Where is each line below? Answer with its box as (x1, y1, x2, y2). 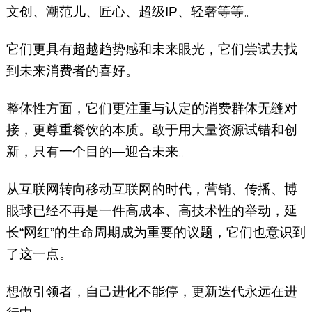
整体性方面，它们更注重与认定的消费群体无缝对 (6, 101, 297, 116)
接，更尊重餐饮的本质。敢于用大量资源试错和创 (6, 123, 297, 138)
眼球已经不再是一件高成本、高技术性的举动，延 (6, 203, 297, 219)
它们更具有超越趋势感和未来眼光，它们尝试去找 (6, 42, 297, 57)
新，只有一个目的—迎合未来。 (6, 144, 192, 159)
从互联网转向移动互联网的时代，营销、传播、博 (6, 182, 297, 197)
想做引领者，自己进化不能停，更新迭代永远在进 (6, 284, 297, 299)
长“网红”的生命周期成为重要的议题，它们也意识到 (6, 225, 306, 240)
